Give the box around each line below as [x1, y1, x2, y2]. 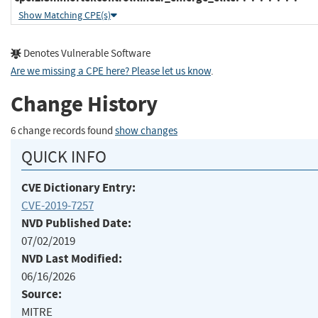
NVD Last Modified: [21, 251, 122, 268]
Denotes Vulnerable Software [21, 47, 150, 61]
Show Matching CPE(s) [18, 9, 111, 22]
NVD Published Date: [21, 215, 131, 232]
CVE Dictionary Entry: [21, 180, 136, 197]
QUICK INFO [21, 146, 106, 168]
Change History [11, 89, 158, 119]
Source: [21, 286, 62, 303]
